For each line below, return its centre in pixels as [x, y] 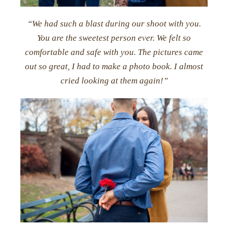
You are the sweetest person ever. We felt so [114, 38]
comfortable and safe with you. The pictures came [114, 52]
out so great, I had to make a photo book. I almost [114, 66]
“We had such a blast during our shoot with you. [114, 23]
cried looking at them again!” [114, 80]
